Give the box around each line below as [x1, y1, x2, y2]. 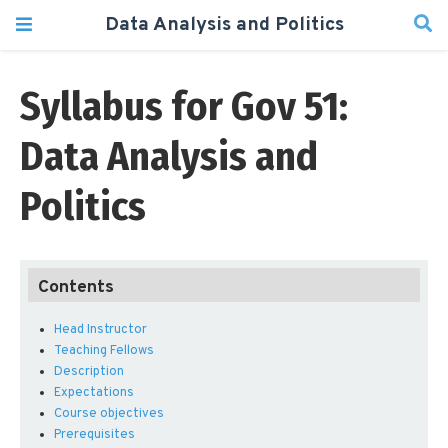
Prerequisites [53, 427, 135, 444]
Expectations [53, 385, 134, 402]
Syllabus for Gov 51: [20, 82, 348, 132]
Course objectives [53, 406, 164, 423]
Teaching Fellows [53, 343, 154, 360]
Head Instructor [53, 322, 147, 339]
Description [53, 364, 124, 381]
